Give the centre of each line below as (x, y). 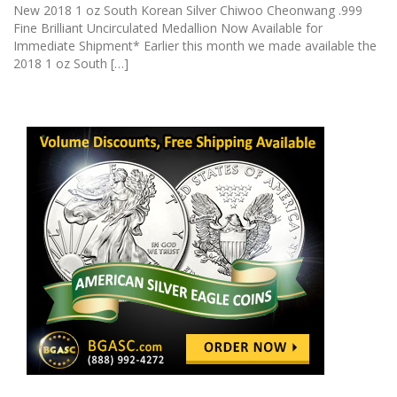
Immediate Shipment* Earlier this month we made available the (195, 46)
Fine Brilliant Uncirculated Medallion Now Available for (168, 28)
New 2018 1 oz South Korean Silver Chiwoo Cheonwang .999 (188, 10)
